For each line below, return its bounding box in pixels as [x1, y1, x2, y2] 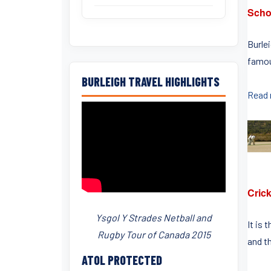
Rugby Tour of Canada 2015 [97, 229, 211, 240]
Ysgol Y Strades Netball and [96, 212, 212, 223]
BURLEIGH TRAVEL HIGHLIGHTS [82, 74, 220, 89]
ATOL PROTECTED [82, 253, 162, 267]
